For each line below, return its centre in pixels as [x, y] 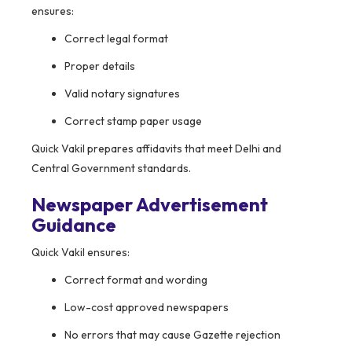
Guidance [74, 225]
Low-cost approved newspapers [147, 308]
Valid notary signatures [122, 94]
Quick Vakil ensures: [81, 253]
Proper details [100, 66]
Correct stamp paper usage [133, 121]
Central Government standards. [111, 169]
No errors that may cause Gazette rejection [172, 335]
